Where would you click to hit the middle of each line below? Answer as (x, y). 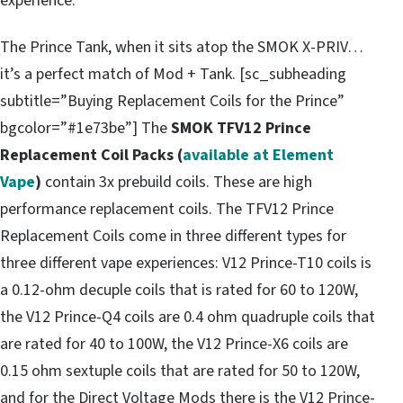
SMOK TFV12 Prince (241, 129)
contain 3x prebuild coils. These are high (177, 183)
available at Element (258, 156)
